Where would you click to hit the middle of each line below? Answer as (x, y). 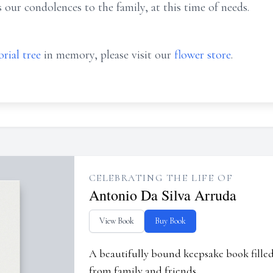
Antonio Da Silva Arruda (162, 195)
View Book (116, 221)
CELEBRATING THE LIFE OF (161, 178)
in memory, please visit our (108, 55)
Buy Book (170, 221)
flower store (203, 55)
